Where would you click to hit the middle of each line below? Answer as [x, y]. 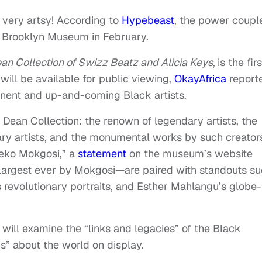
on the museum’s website [189, 154]
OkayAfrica [200, 79]
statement [102, 154]
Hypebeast [148, 20]
